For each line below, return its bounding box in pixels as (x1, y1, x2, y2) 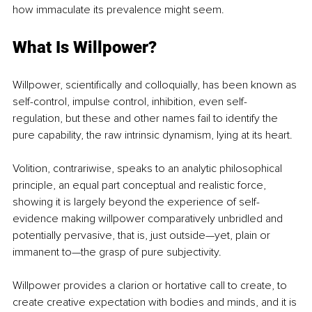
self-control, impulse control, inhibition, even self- (13, 95, 247, 109)
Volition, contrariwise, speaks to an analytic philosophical (13, 162, 285, 176)
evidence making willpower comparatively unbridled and (13, 212, 286, 226)
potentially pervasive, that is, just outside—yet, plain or (13, 228, 273, 243)
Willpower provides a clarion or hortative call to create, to (13, 279, 290, 293)
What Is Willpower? (13, 38, 157, 58)
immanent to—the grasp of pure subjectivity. (13, 245, 224, 260)
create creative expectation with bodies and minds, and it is (13, 295, 299, 310)
